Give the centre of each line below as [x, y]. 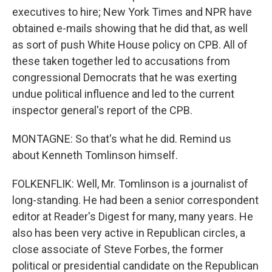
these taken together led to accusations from [121, 61]
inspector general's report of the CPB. [102, 110]
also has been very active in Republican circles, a [129, 233]
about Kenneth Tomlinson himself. [95, 155]
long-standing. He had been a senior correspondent [135, 200]
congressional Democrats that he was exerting [124, 77]
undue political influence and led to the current [123, 94]
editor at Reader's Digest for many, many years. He [133, 216]
